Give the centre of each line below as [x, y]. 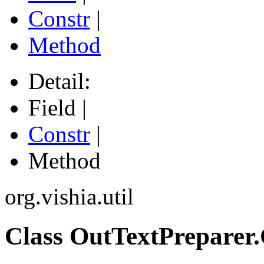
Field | [60, 108]
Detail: [62, 81]
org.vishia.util [69, 197]
